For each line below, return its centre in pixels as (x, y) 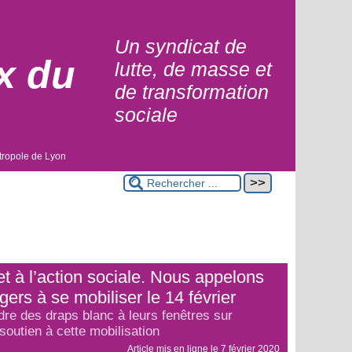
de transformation (192, 92)
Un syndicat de (181, 46)
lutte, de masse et (193, 69)
